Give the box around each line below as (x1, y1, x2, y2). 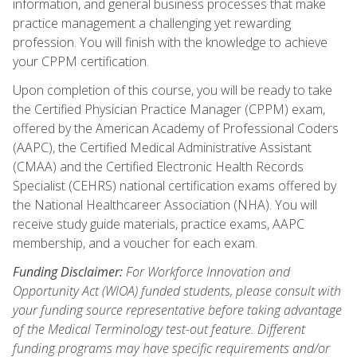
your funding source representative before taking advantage (13, 300, 342, 319)
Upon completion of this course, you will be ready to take (13, 80, 332, 99)
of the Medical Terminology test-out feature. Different (13, 320, 305, 338)
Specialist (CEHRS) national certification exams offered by (13, 176, 336, 194)
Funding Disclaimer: (13, 262, 123, 280)
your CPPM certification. (13, 52, 149, 70)
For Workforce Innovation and (123, 262, 290, 280)
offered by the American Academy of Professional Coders (13, 119, 339, 137)
